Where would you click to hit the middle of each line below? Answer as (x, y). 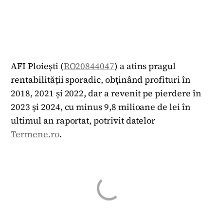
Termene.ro (35, 134)
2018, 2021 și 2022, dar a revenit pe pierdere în (106, 93)
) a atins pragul (145, 66)
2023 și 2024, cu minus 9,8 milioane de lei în (101, 107)
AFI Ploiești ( (37, 66)
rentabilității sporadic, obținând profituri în (101, 80)
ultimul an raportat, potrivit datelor (83, 121)
